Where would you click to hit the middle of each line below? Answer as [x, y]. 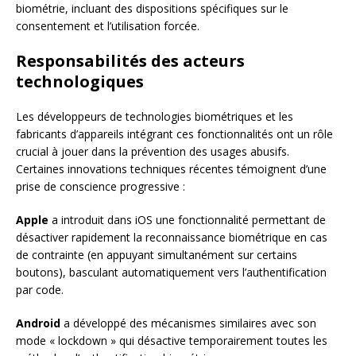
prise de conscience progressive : [101, 187]
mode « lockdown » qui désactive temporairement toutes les [172, 341]
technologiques [80, 82]
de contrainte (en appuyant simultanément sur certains [157, 255]
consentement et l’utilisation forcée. [108, 26]
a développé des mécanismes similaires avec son [188, 323]
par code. [40, 290]
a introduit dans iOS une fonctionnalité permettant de [187, 220]
